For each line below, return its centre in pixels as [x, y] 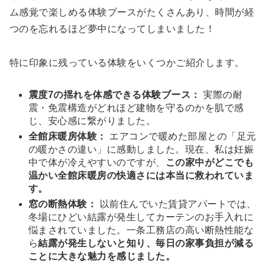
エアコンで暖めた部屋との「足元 [181, 136]
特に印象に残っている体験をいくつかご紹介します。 [127, 62]
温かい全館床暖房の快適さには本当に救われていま [141, 175]
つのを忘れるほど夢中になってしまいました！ [113, 28]
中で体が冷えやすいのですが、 [97, 162]
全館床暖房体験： [68, 136]
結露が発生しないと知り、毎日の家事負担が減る [146, 243]
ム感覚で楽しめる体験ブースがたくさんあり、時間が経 [132, 12]
